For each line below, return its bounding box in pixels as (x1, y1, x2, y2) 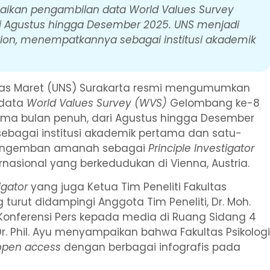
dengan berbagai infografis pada (61, 239, 241, 254)
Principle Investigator (148, 140, 255, 155)
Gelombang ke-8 (167, 95, 260, 110)
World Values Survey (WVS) (27, 95, 168, 110)
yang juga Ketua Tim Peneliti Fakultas (28, 179, 227, 194)
